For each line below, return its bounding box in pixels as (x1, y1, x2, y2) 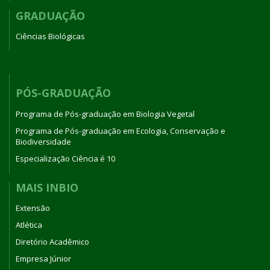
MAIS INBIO (16, 180, 78, 195)
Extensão (16, 202, 50, 214)
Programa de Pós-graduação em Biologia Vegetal (16, 108, 195, 119)
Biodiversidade (16, 136, 71, 147)
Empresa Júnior (16, 253, 71, 265)
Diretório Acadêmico (16, 236, 89, 248)
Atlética (16, 219, 42, 231)
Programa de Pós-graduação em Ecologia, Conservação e (16, 125, 225, 136)
